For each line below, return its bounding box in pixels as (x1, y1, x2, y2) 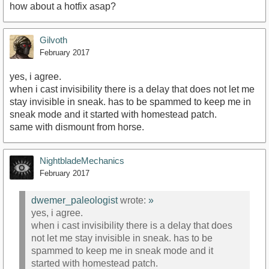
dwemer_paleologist (31, 195, 118, 205)
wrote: (118, 195, 148, 205)
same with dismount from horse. (10, 122, 144, 133)
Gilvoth (40, 35, 67, 46)
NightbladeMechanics (40, 156, 124, 166)
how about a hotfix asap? (10, 1, 116, 12)
